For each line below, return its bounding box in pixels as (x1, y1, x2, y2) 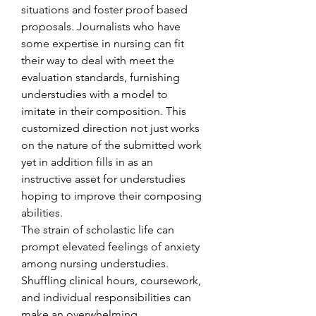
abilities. (21, 206, 63, 219)
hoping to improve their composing (21, 189, 202, 202)
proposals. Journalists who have (21, 20, 181, 33)
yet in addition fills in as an (21, 155, 153, 169)
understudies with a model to (21, 87, 168, 101)
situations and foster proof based (21, 3, 188, 16)
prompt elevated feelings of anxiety (21, 240, 200, 253)
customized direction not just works (21, 121, 200, 135)
